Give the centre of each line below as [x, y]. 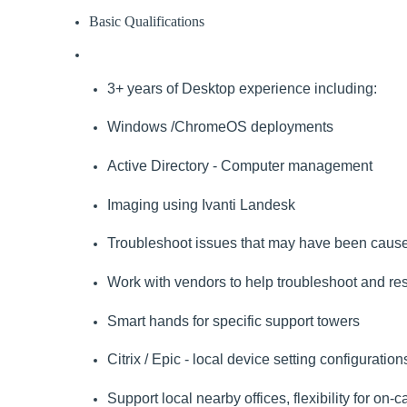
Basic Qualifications [147, 22]
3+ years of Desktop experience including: [242, 88]
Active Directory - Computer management [240, 165]
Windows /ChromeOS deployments [220, 127]
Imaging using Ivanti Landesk [201, 204]
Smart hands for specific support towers [233, 321]
